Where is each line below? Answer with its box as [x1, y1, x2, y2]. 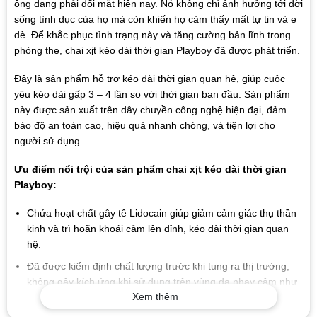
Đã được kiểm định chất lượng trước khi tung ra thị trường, [26, 260, 289, 272]
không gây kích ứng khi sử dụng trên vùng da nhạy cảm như [26, 275, 297, 287]
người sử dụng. [13, 134, 83, 146]
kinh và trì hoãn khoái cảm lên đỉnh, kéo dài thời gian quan [26, 223, 289, 235]
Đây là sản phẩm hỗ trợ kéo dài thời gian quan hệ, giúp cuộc [13, 72, 285, 84]
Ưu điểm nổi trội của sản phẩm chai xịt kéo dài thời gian [13, 163, 287, 175]
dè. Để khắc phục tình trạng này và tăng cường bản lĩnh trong [13, 28, 291, 40]
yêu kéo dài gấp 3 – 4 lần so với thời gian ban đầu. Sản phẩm [13, 88, 290, 100]
